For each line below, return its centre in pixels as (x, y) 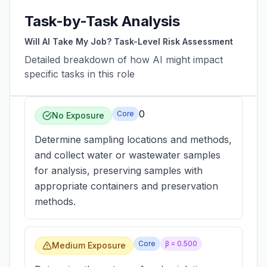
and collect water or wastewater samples (128, 155)
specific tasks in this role (80, 74)
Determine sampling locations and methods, (133, 139)
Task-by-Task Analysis (102, 21)
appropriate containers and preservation (126, 186)
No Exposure (78, 115)
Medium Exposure (89, 245)
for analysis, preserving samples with (119, 170)
